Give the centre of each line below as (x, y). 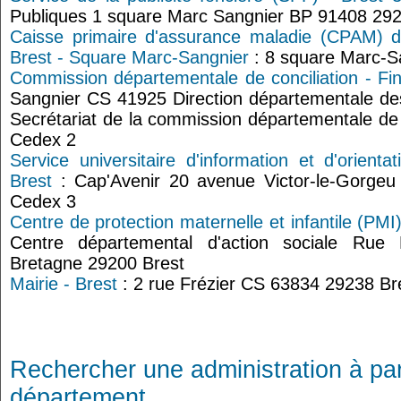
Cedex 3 (43, 201)
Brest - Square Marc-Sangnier (129, 57)
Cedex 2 (43, 140)
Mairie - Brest (64, 284)
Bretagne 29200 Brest (97, 263)
